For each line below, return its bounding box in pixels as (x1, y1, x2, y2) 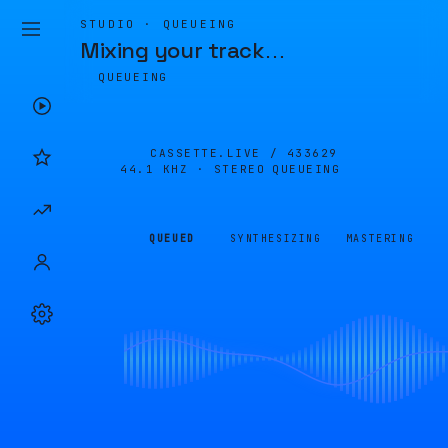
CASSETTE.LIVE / (150, 146, 287, 160)
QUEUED (149, 232, 195, 245)
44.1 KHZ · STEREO (120, 162, 266, 176)
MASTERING (345, 232, 415, 245)
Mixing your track (80, 36, 264, 64)
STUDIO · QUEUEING (80, 17, 237, 31)
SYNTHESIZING (230, 232, 322, 245)
